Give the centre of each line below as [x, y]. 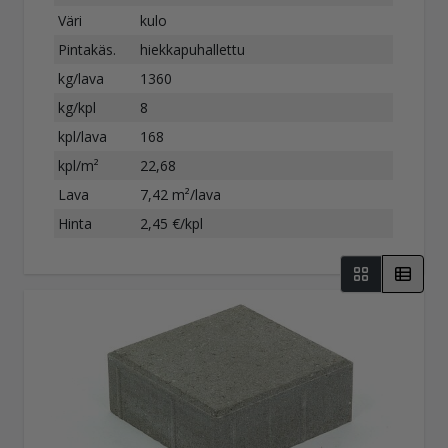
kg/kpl [77, 107]
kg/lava [81, 78]
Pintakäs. [87, 49]
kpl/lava [83, 136]
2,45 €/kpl [172, 223]
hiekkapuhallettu [193, 49]
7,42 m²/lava [181, 194]
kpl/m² [79, 165]
